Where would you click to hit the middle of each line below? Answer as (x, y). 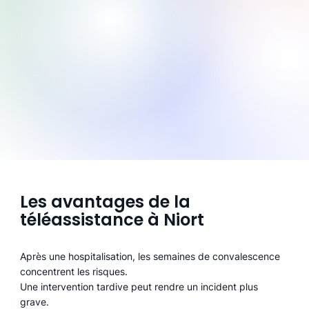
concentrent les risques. (73, 272)
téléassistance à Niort (112, 220)
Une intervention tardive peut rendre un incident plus (139, 287)
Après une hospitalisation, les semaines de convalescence (150, 257)
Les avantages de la (106, 202)
